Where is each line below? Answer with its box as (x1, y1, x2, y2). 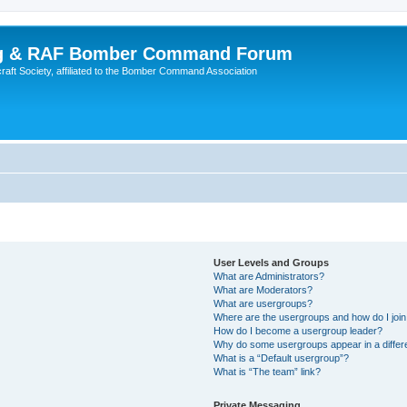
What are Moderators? (213, 284, 313, 295)
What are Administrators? (213, 271, 325, 282)
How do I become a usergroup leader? (213, 325, 383, 336)
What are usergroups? (213, 298, 313, 309)
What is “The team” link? (213, 366, 322, 377)
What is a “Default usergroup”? (213, 352, 350, 363)
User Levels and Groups (213, 257, 330, 268)
